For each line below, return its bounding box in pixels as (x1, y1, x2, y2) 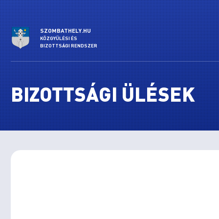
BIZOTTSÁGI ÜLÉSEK (11, 81, 195, 106)
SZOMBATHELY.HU (40, 27, 91, 34)
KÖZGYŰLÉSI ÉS (40, 35, 77, 41)
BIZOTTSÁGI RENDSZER (40, 43, 97, 48)
